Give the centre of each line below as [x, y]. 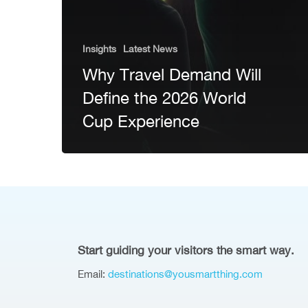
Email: [93, 274]
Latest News [150, 49]
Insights [99, 49]
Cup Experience [141, 121]
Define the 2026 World [164, 98]
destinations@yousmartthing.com [186, 274]
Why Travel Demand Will [172, 74]
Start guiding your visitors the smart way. [186, 250]
